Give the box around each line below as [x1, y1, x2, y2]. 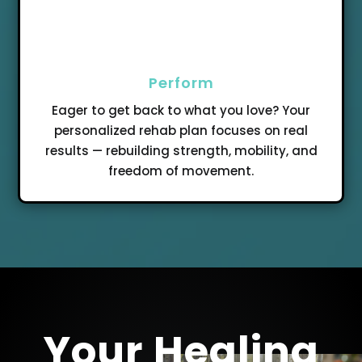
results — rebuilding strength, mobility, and [44, 142, 318, 160]
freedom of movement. [108, 162, 254, 180]
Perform [148, 73, 214, 94]
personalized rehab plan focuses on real [54, 122, 308, 140]
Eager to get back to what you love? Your [52, 102, 310, 120]
